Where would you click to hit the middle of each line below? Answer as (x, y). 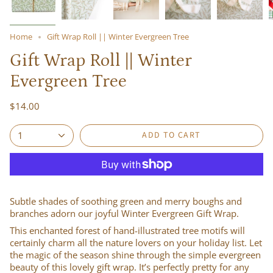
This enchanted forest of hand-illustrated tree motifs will (127, 230)
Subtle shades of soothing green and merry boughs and (126, 201)
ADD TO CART (172, 135)
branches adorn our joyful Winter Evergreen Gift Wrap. (124, 214)
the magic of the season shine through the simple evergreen (135, 254)
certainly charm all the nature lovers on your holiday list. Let (136, 242)
